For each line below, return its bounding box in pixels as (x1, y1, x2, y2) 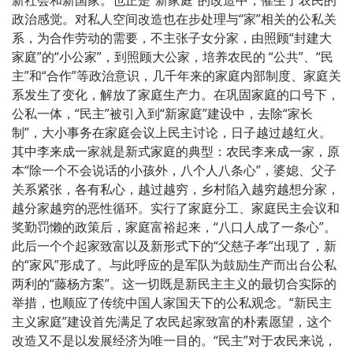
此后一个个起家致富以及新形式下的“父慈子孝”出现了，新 (12, 236, 336, 255)
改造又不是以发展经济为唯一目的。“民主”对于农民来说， (12, 331, 336, 349)
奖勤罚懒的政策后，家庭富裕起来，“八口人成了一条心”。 (12, 217, 336, 236)
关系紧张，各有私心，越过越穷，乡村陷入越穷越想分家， (12, 180, 340, 198)
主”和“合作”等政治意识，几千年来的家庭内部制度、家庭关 (12, 66, 341, 84)
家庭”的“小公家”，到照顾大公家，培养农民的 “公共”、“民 (12, 47, 333, 65)
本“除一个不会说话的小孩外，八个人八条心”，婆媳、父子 (12, 161, 336, 179)
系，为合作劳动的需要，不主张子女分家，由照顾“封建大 (12, 28, 332, 46)
